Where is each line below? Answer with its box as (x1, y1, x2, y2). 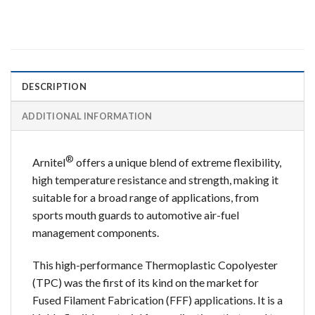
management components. (32, 226, 159, 240)
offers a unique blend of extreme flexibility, (74, 155, 281, 169)
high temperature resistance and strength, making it (32, 173, 278, 187)
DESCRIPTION (22, 80, 86, 92)
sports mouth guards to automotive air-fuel (32, 208, 239, 222)
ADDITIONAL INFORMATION (22, 110, 153, 122)
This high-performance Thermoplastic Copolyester (32, 257, 278, 271)
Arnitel (32, 155, 65, 169)
